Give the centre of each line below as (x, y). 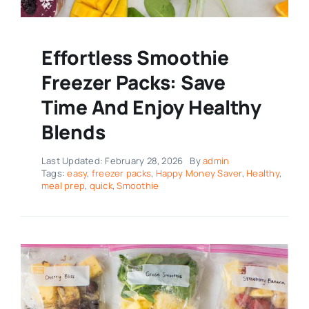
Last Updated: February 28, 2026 (112, 161)
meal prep (63, 186)
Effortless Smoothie (135, 58)
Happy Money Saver (199, 173)
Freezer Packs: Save (133, 82)
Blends (73, 132)
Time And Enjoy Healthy (151, 107)
